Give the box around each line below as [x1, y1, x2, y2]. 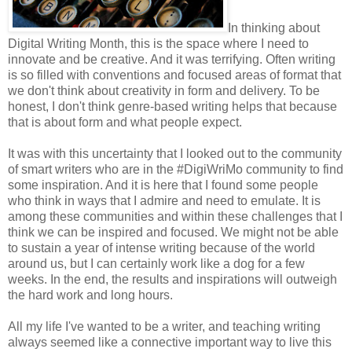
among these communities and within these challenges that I [8, 209, 343, 223]
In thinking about [228, 20, 320, 35]
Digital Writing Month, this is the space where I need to [8, 36, 309, 50]
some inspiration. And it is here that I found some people [8, 178, 318, 192]
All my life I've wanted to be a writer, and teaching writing [8, 319, 321, 333]
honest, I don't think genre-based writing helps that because [8, 99, 337, 113]
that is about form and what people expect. [8, 115, 242, 129]
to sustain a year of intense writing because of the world [8, 240, 315, 255]
